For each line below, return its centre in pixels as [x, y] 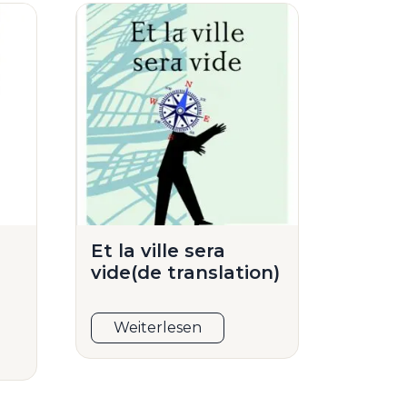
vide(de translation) [186, 273]
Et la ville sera [159, 251]
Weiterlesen [158, 328]
